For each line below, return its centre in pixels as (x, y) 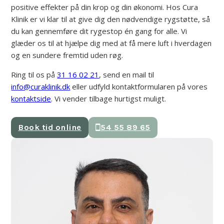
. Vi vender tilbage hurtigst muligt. (109, 99)
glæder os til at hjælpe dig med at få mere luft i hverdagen (111, 43)
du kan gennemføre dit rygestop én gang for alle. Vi (99, 31)
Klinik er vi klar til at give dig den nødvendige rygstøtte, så (111, 19)
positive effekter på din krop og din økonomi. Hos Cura (105, 7)
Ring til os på (34, 75)
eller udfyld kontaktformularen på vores (139, 87)
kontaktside (31, 99)
